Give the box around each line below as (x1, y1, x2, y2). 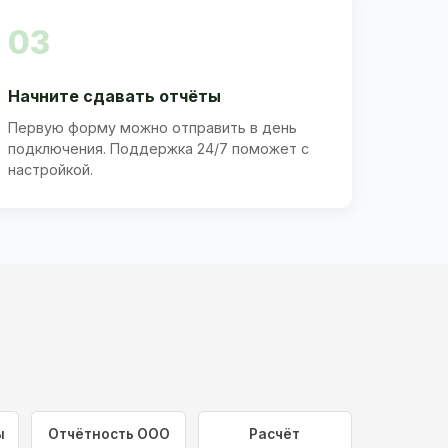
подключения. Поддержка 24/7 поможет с (8, 139, 309, 157)
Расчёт (249, 426, 301, 443)
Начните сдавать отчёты (8, 85, 221, 106)
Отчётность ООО (47, 426, 170, 443)
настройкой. (8, 160, 93, 178)
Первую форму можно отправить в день (8, 118, 297, 136)
